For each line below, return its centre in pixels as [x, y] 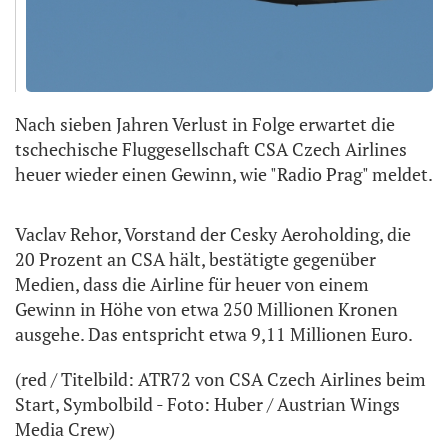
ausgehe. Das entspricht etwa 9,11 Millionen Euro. [214, 334]
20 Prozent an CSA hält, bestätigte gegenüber [195, 259]
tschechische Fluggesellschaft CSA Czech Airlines [211, 149]
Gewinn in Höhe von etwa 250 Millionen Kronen [206, 309]
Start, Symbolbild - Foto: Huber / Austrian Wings [207, 404]
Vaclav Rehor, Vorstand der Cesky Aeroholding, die [213, 234]
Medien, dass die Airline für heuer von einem [192, 284]
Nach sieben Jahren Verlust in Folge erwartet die [205, 124]
